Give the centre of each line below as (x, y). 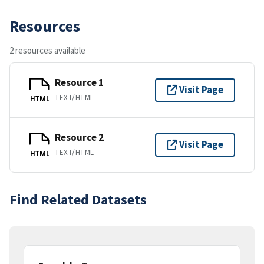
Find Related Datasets (78, 199)
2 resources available (47, 50)
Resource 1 (79, 83)
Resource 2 (79, 138)
